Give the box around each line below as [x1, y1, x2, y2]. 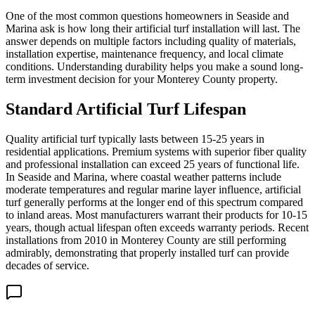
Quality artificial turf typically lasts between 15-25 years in [6, 132, 264, 145]
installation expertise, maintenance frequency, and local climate [6, 47, 283, 60]
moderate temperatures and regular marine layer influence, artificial [6, 183, 301, 195]
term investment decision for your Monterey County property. [6, 72, 278, 85]
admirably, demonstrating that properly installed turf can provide [6, 246, 289, 259]
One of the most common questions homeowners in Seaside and [6, 9, 289, 22]
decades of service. [6, 259, 89, 271]
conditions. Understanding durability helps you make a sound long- [6, 60, 303, 72]
